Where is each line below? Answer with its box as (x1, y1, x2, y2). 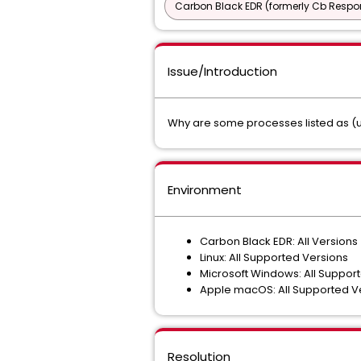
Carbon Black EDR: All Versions (200, 234, 358, 249)
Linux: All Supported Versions (200, 250, 348, 265)
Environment (168, 181, 242, 198)
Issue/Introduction (168, 63, 277, 80)
